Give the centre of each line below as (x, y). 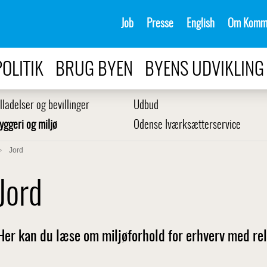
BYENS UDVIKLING (204, 70)
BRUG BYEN (94, 70)
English (201, 24)
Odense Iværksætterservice (187, 125)
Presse (160, 24)
